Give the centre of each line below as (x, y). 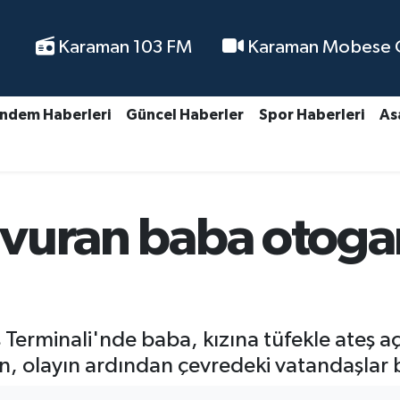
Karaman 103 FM (123, 48)
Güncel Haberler (184, 115)
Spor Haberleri (311, 115)
